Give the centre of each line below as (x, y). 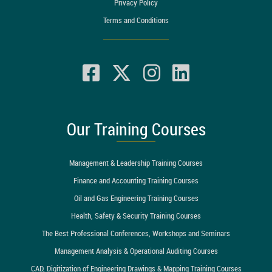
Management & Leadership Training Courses (136, 162)
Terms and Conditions (136, 20)
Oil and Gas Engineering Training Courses (136, 198)
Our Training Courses (136, 129)
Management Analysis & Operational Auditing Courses (136, 250)
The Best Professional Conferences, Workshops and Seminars (136, 233)
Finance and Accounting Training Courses (136, 180)
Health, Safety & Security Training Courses (136, 215)
